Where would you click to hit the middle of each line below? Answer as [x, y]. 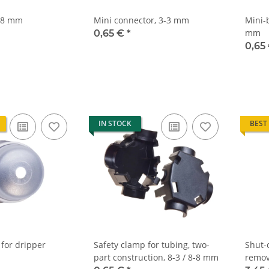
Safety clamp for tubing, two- [152, 244]
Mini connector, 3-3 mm [141, 20]
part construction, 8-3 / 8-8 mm [156, 257]
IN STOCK [115, 123]
